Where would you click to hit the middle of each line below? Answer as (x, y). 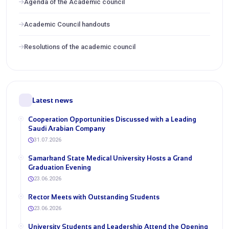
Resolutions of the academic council (80, 47)
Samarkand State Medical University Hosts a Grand (110, 158)
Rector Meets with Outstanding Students (94, 197)
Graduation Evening (60, 167)
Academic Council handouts (67, 24)
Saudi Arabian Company (67, 129)
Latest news (53, 100)
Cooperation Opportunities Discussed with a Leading (112, 119)
